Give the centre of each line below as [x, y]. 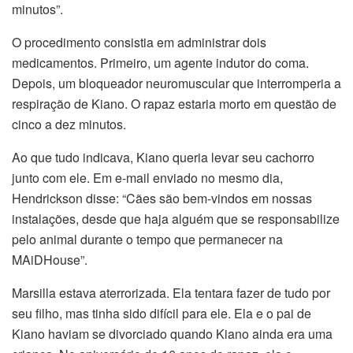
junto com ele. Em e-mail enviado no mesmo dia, [147, 178]
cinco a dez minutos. [69, 124]
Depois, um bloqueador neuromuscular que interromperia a [176, 84]
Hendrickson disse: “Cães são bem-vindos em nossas [162, 199]
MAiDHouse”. [50, 260]
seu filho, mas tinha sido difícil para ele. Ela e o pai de [162, 314]
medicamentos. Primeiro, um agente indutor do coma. [160, 63]
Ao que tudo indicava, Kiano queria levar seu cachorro [163, 158]
